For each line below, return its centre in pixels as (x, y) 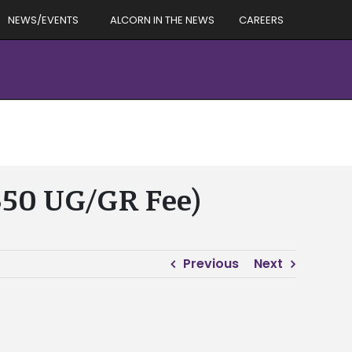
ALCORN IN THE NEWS (162, 20)
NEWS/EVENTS (43, 20)
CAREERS (261, 20)
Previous (211, 264)
